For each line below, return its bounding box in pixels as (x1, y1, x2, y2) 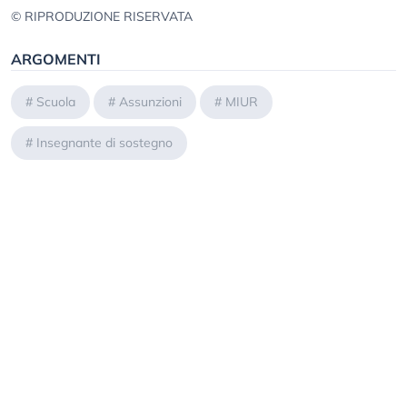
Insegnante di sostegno (36, 134, 173, 152)
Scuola (36, 94, 75, 111)
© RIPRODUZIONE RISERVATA (11, 8, 193, 25)
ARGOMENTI (11, 50, 101, 69)
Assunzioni (119, 94, 182, 111)
